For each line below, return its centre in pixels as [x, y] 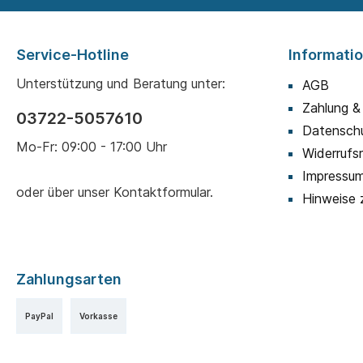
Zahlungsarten [69, 280]
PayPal [39, 316]
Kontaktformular [162, 192]
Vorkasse [98, 316]
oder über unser [65, 192]
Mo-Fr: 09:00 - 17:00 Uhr [92, 147]
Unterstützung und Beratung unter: [121, 84]
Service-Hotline [73, 55]
